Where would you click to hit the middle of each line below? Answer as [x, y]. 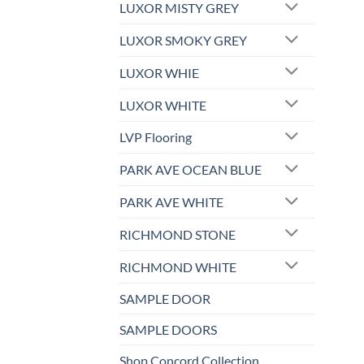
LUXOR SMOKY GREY [183, 41]
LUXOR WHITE [163, 105]
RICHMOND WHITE [178, 266]
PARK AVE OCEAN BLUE [191, 170]
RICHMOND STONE [178, 234]
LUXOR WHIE [159, 72]
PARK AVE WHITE [171, 202]
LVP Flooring [156, 137]
